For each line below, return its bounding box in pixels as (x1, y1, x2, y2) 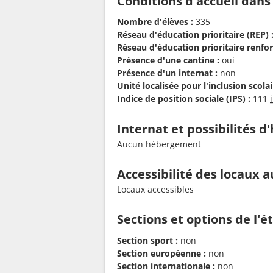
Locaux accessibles (117, 183, 194, 196)
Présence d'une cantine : (117, 54, 219, 66)
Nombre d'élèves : (117, 16, 193, 28)
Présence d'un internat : (117, 67, 218, 79)
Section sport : (117, 234, 178, 246)
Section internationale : (117, 260, 215, 272)
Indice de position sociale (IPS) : (117, 93, 250, 105)
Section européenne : (117, 247, 206, 259)
